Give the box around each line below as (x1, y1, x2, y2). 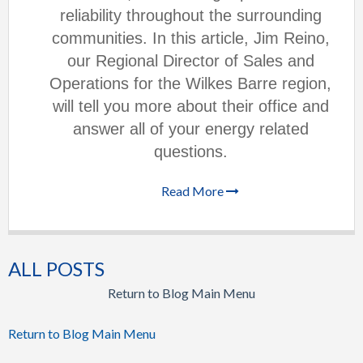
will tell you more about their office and (52, 97, 329, 116)
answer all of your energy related (72, 120, 309, 139)
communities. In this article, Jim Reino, (51, 29, 330, 48)
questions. (153, 143, 228, 161)
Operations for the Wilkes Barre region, (49, 75, 331, 93)
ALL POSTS (8, 256, 105, 280)
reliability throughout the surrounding (59, 6, 322, 25)
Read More (161, 182, 226, 199)
